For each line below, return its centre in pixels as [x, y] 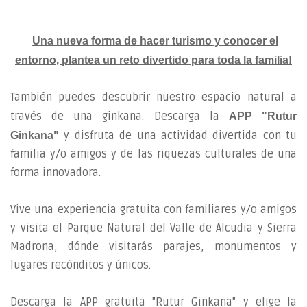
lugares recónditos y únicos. [81, 265]
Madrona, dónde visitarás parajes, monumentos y [153, 247]
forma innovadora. [56, 173]
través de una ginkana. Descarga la [120, 116]
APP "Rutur [263, 116]
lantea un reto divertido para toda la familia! [180, 60]
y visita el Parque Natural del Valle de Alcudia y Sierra [153, 228]
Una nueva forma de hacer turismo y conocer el [155, 41]
